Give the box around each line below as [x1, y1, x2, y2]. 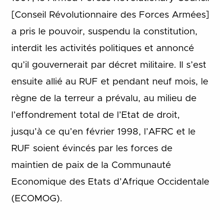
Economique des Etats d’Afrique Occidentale [11, 177, 209, 187]
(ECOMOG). [11, 194, 62, 204]
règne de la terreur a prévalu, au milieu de [11, 94, 196, 104]
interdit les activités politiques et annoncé [11, 44, 194, 54]
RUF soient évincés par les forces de [11, 144, 172, 154]
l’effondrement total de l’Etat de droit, [11, 110, 180, 120]
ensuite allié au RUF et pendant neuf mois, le [11, 77, 208, 87]
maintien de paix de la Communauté [11, 161, 171, 170]
